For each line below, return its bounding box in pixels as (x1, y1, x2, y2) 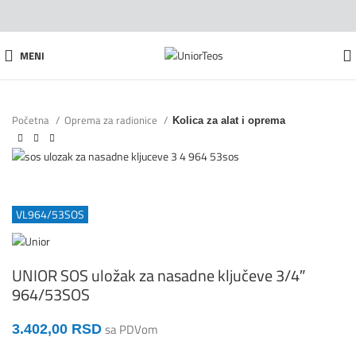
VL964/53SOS (16, 206, 84, 222)
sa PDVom (105, 320, 158, 339)
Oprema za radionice (64, 112, 160, 128)
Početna (12, 112, 52, 128)
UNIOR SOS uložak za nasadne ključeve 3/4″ (12, 262, 305, 288)
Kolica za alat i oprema (172, 114, 285, 126)
